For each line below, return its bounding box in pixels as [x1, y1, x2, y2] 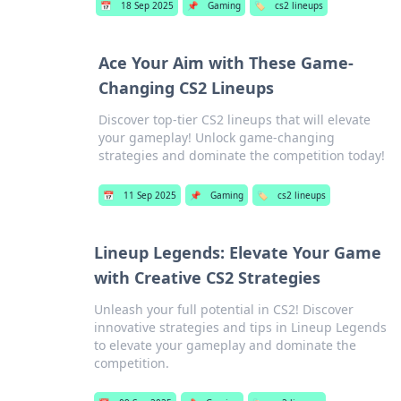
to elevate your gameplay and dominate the [93, 337, 356, 354]
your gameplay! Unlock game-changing [98, 129, 335, 146]
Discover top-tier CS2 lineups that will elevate [98, 111, 371, 128]
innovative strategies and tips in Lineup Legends [93, 319, 387, 336]
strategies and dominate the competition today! [98, 147, 385, 164]
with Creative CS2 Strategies [93, 267, 320, 288]
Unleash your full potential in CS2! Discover [93, 301, 354, 318]
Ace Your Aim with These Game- [98, 52, 354, 73]
